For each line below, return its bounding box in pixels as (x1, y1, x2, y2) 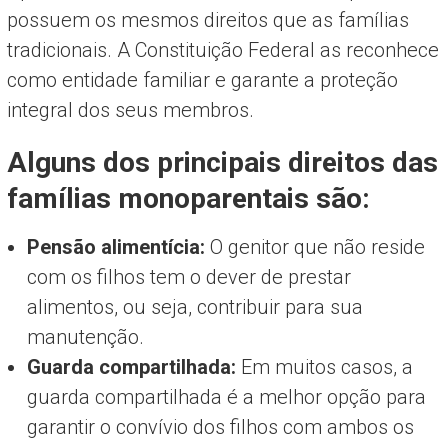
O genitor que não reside (204, 234, 425, 259)
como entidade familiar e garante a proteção (6, 67, 398, 92)
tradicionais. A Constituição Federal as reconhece (6, 37, 439, 62)
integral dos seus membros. (6, 97, 254, 122)
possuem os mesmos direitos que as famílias (6, 7, 409, 32)
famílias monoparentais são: (6, 181, 370, 215)
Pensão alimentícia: (26, 234, 205, 259)
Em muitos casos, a (235, 354, 413, 379)
